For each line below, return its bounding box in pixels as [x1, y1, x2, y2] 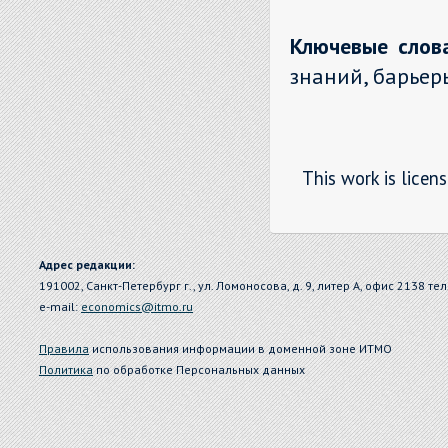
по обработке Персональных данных [93, 362, 305, 377]
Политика [39, 362, 93, 377]
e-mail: [39, 299, 81, 314]
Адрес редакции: [39, 257, 135, 272]
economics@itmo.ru [81, 299, 193, 314]
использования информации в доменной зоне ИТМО [89, 341, 392, 356]
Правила [39, 341, 89, 356]
